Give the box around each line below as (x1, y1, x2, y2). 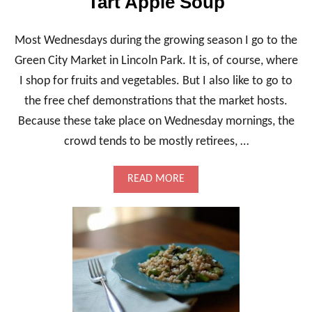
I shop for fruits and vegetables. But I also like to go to (19, 75, 292, 88)
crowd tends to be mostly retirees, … (63, 135, 249, 148)
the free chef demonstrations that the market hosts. (24, 95, 288, 108)
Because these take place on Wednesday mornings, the (17, 115, 295, 128)
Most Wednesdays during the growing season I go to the (15, 34, 297, 47)
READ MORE (127, 173, 185, 185)
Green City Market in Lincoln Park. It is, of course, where (14, 54, 298, 68)
